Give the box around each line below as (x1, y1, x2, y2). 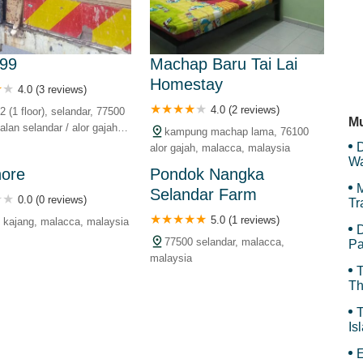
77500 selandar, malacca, (164, 236, 284, 248)
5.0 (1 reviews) (210, 214, 280, 226)
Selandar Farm (149, 186, 257, 203)
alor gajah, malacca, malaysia (149, 142, 290, 154)
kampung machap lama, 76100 (164, 126, 309, 138)
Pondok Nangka (149, 165, 264, 183)
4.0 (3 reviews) (18, 83, 88, 96)
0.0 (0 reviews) (18, 194, 88, 206)
